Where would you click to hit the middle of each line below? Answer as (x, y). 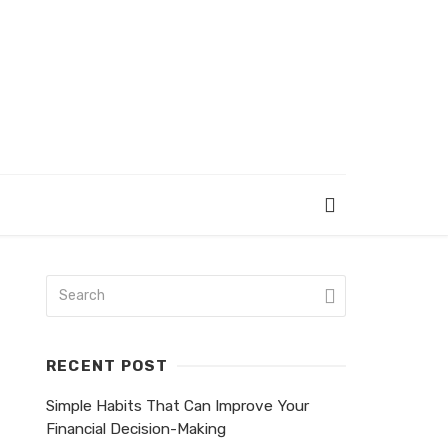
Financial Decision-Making (136, 429)
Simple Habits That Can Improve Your (177, 406)
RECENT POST (107, 366)
